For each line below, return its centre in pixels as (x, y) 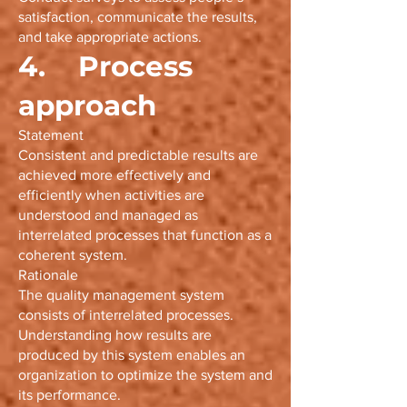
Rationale (48, 275)
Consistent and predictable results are (138, 155)
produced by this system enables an (132, 355)
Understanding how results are (115, 335)
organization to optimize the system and (145, 375)
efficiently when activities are (111, 195)
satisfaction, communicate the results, (138, 17)
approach (87, 105)
